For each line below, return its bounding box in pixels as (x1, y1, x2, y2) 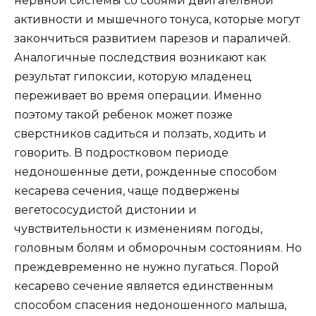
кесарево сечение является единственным (14, 279, 274, 293)
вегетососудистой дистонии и (14, 203, 197, 217)
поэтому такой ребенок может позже (14, 108, 233, 122)
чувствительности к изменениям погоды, (14, 222, 262, 236)
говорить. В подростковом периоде (14, 146, 229, 160)
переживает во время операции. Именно (14, 89, 262, 103)
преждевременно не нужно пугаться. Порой (14, 260, 279, 274)
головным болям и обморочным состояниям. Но (14, 241, 302, 255)
